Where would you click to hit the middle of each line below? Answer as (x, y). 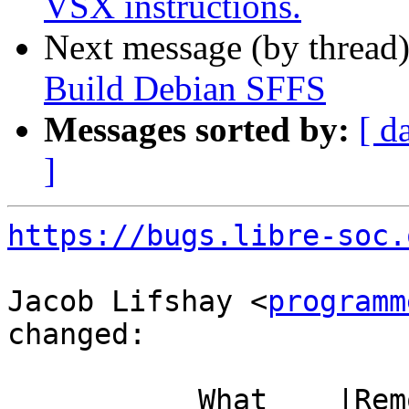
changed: (77, 335)
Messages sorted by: (197, 130)
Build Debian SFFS (185, 89)
